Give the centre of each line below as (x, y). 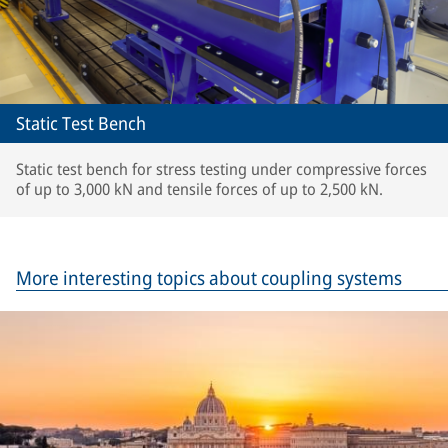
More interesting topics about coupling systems (209, 278)
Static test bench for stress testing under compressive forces (221, 169)
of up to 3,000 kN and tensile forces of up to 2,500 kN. (199, 189)
